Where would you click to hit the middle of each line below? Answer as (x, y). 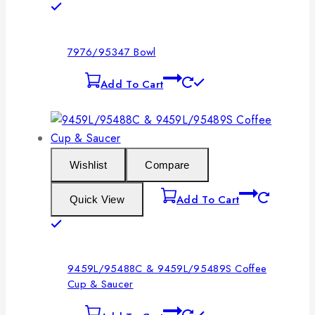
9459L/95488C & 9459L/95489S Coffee (167, 269)
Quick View (97, 200)
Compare (167, 165)
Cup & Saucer (101, 284)
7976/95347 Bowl (112, 52)
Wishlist (89, 165)
